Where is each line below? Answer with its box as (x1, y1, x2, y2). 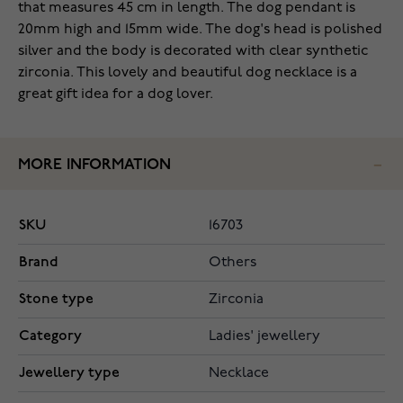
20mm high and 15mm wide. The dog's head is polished (18, 22, 382, 38)
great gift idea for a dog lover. (18, 87, 213, 103)
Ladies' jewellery (209, 329, 320, 345)
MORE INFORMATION (18, 157, 171, 174)
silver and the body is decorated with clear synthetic (18, 44, 368, 59)
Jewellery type (19, 364, 120, 382)
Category (19, 327, 82, 345)
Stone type (19, 291, 94, 309)
